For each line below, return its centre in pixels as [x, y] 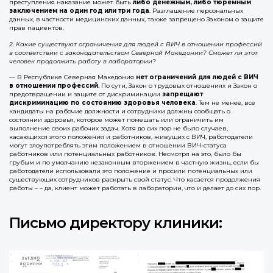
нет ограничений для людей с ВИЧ [197, 77]
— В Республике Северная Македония [73, 77]
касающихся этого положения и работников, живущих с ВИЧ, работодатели [131, 137]
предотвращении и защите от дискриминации [86, 94]
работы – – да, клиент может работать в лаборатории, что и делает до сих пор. [135, 188]
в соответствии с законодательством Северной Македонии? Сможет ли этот [133, 52]
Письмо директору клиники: [116, 223]
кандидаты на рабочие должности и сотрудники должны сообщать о [120, 112]
